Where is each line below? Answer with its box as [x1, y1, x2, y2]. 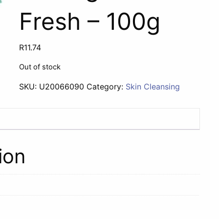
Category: [87, 82, 126, 91]
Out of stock [19, 63, 61, 71]
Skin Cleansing [126, 82, 180, 91]
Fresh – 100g [19, 7, 161, 36]
